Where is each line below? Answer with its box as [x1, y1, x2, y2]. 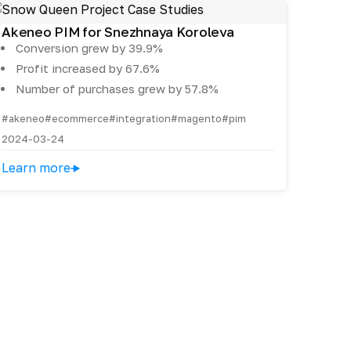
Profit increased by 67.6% [16, 61, 161, 76]
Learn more [2, 160, 71, 176]
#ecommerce [45, 112, 110, 125]
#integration [109, 112, 172, 125]
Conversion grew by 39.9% [16, 41, 164, 56]
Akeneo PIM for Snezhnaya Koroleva [2, 24, 234, 41]
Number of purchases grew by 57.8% [16, 81, 219, 96]
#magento [171, 112, 223, 125]
